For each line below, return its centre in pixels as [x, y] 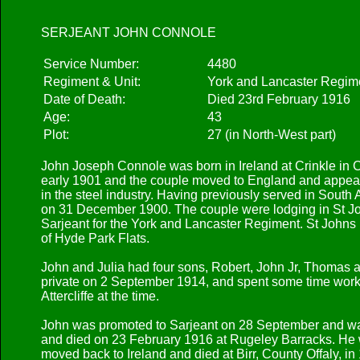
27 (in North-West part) [272, 135]
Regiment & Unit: [92, 82]
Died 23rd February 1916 [279, 99]
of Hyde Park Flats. [95, 238]
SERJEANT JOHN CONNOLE [129, 33]
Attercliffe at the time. [100, 296]
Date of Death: [84, 99]
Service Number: [91, 64]
